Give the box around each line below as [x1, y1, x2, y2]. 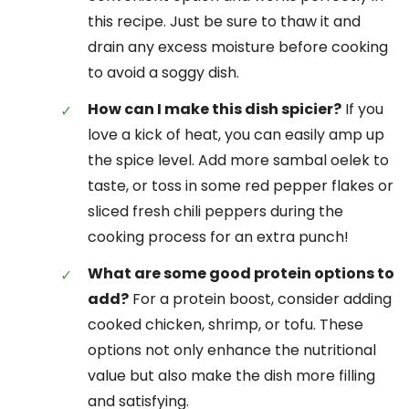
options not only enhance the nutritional [88, 339, 376, 361]
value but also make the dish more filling [88, 364, 375, 386]
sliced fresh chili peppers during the [88, 200, 343, 222]
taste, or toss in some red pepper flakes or [88, 174, 393, 196]
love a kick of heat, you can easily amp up [88, 123, 384, 145]
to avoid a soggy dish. [88, 61, 239, 83]
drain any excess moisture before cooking [88, 36, 388, 58]
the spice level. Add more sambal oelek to [88, 149, 389, 171]
